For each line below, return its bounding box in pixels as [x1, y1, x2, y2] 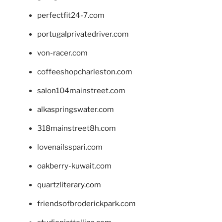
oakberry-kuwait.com [37, 161, 111, 170]
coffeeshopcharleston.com [37, 67, 132, 76]
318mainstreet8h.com [37, 123, 116, 133]
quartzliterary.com [37, 180, 101, 189]
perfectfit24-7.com [37, 10, 105, 20]
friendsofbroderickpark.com [37, 199, 136, 208]
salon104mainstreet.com [37, 86, 125, 95]
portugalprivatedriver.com [37, 29, 129, 39]
